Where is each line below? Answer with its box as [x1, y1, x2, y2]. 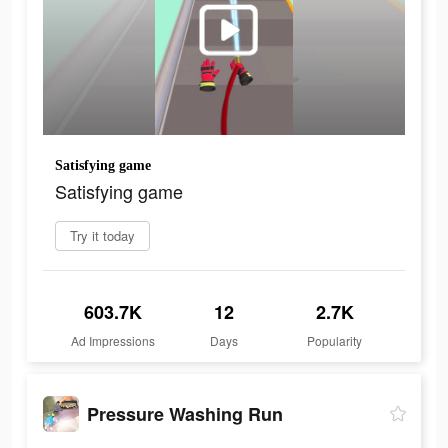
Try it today [70, 226, 135, 246]
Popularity [307, 332, 363, 350]
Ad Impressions [71, 332, 156, 350]
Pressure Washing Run [87, 400, 283, 427]
